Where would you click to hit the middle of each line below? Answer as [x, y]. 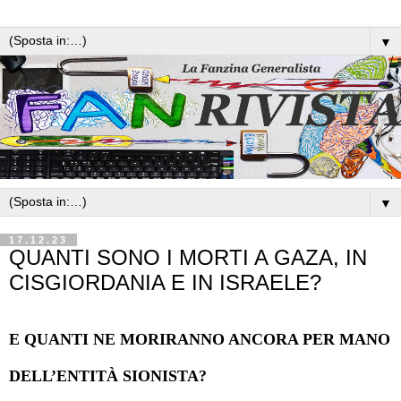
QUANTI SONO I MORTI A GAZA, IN [188, 258]
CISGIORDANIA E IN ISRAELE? [165, 283]
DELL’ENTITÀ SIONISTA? [108, 375]
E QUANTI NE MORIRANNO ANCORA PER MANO [200, 339]
